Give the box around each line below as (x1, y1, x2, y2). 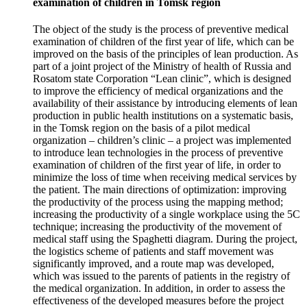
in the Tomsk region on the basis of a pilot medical (33, 121, 250, 134)
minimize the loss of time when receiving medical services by (33, 171, 297, 183)
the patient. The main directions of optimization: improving (33, 183, 286, 195)
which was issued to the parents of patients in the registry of (33, 269, 290, 282)
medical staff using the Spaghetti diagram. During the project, (33, 232, 297, 245)
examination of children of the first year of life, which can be (33, 35, 294, 47)
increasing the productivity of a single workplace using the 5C (33, 208, 300, 220)
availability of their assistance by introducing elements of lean (33, 97, 297, 109)
